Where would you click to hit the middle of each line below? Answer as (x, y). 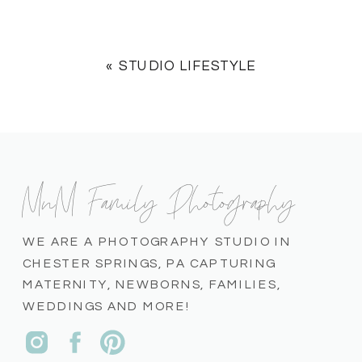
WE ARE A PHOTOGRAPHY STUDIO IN (157, 242)
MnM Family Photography (159, 198)
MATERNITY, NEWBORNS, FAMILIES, (152, 284)
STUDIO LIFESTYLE (187, 66)
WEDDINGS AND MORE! (107, 306)
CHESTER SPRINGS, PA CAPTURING (149, 263)
